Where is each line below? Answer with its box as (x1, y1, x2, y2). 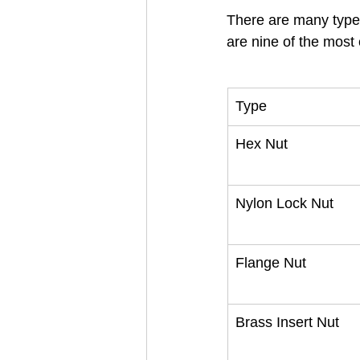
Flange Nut (235, 255, 306, 271)
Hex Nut (235, 136, 288, 152)
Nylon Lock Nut (235, 195, 333, 211)
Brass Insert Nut (235, 314, 339, 330)
